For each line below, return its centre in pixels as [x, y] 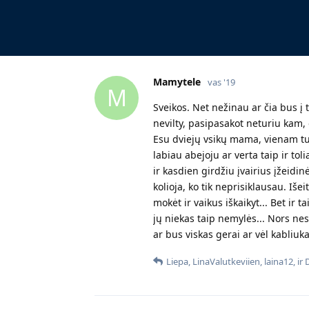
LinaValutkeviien [226, 262]
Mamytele [177, 82]
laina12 [279, 262]
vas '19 [221, 82]
